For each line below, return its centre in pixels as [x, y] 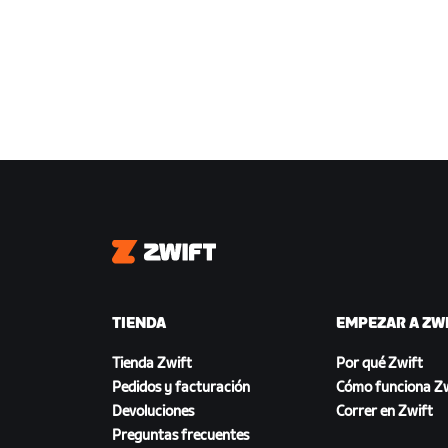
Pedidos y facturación [181, 388]
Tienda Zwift [152, 364]
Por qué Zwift [379, 364]
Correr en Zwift [384, 412]
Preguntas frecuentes [180, 436]
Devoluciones [153, 412]
